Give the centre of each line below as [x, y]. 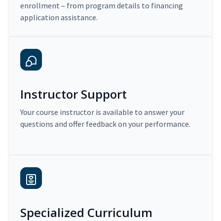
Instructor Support [74, 94]
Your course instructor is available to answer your [102, 112]
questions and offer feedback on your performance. [105, 124]
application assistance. [59, 18]
